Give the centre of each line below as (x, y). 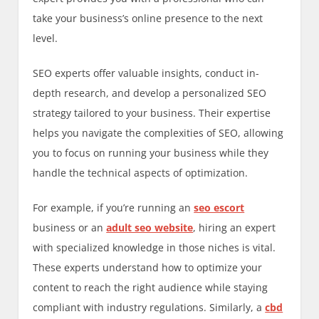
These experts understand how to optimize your (148, 267)
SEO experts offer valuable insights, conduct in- (146, 73)
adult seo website (150, 227)
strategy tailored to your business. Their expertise (152, 113)
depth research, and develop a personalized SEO (150, 93)
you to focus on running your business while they (151, 152)
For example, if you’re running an (114, 207)
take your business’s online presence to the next (148, 18)
